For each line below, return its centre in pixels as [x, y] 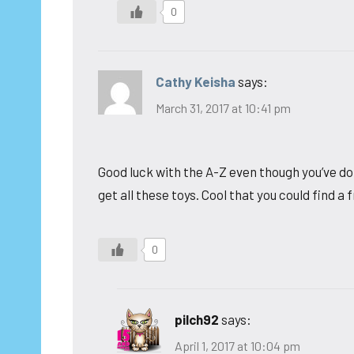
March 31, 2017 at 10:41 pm [223, 108]
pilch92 [197, 320]
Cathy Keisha [196, 82]
